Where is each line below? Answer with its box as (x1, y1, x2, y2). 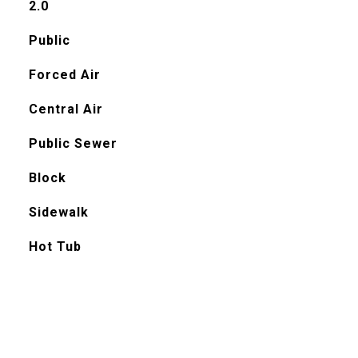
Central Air (28, 101, 103, 117)
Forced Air (28, 67, 101, 82)
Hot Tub (28, 239, 82, 254)
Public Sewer (28, 136, 117, 151)
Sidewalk (28, 205, 89, 220)
